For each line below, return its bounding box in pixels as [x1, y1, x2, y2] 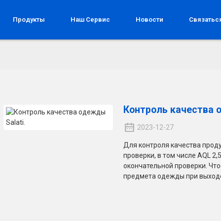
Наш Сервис [71, 16, 110, 23]
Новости [136, 16, 164, 23]
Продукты [13, 16, 45, 23]
